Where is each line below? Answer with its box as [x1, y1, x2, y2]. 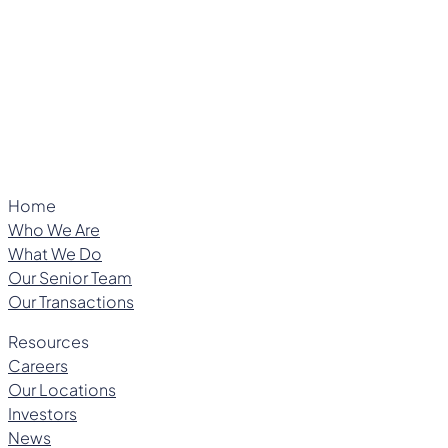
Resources [8, 330, 89, 352]
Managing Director [8, 68, 129, 87]
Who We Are [8, 218, 100, 240]
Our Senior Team [8, 266, 132, 288]
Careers [8, 354, 68, 376]
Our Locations [8, 378, 116, 400]
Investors [8, 402, 77, 424]
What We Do [8, 242, 102, 264]
